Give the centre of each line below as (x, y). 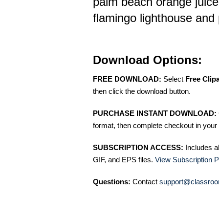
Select (173, 79)
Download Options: (147, 60)
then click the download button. (142, 91)
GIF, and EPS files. (124, 160)
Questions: (112, 182)
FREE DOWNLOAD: (127, 79)
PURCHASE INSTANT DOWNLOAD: (155, 113)
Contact (145, 182)
